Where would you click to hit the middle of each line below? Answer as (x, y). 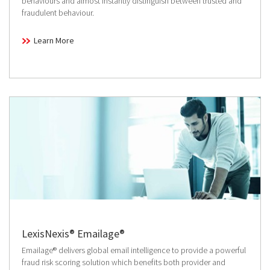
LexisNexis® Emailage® (73, 234)
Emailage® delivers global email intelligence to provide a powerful (134, 250)
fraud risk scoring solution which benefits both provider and (124, 262)
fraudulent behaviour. (58, 13)
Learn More (54, 41)
